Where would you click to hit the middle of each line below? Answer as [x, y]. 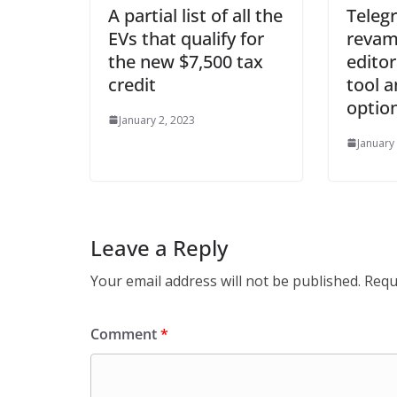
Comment [125, 334]
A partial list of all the [195, 15]
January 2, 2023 [157, 120]
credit [132, 84]
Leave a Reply [159, 247]
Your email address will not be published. [226, 280]
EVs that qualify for [186, 38]
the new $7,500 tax [186, 61]
